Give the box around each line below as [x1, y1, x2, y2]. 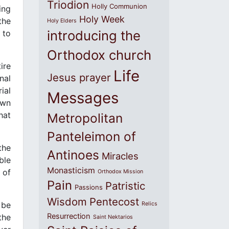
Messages [47, 89, 119, 107]
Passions [75, 183, 103, 191]
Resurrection [47, 212, 90, 221]
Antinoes [47, 147, 99, 163]
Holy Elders [47, 17, 77, 24]
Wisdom [47, 195, 87, 208]
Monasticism [47, 166, 95, 175]
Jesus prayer [47, 71, 111, 84]
